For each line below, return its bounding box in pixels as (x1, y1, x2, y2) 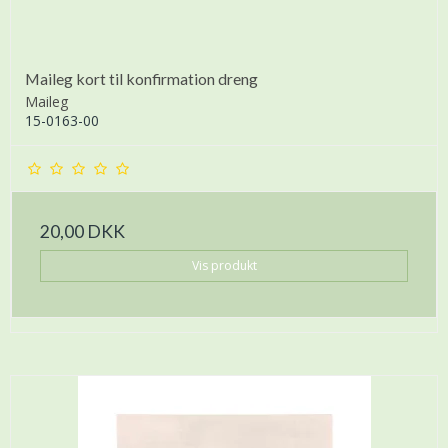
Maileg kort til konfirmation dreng (25, 68, 258, 88)
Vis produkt (191, 256, 257, 274)
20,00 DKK (40, 220, 125, 242)
